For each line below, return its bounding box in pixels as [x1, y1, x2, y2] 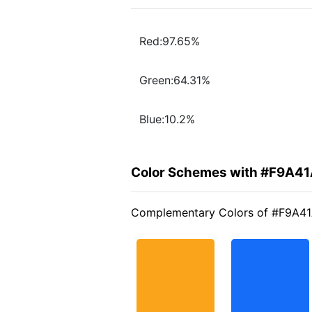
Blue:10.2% [139, 112, 195, 127]
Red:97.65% [139, 34, 200, 49]
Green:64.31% [139, 73, 210, 88]
